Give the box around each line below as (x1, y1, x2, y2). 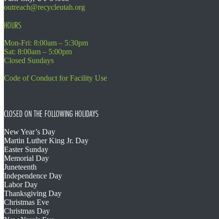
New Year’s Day (4, 127, 55, 136)
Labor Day (4, 180, 38, 189)
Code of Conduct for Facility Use (4, 74, 107, 83)
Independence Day (4, 171, 62, 180)
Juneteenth (4, 162, 37, 171)
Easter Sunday (4, 145, 48, 153)
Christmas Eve (4, 197, 49, 206)
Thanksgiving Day (4, 189, 62, 197)
